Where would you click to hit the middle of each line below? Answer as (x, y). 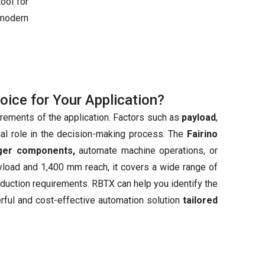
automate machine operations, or (146, 151)
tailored (200, 200)
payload (199, 117)
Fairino (202, 134)
